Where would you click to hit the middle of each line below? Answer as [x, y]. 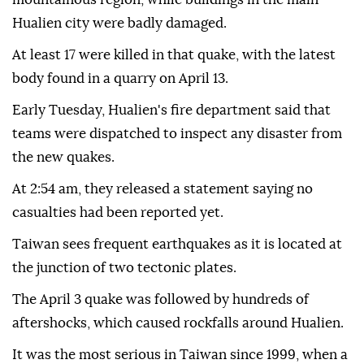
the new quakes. [63, 158]
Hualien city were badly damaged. [119, 24]
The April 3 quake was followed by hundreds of [160, 300]
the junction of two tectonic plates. [124, 268]
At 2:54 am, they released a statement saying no [162, 189]
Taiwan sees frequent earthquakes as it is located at [177, 245]
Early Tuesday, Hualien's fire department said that [171, 110]
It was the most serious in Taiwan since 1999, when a [180, 355]
